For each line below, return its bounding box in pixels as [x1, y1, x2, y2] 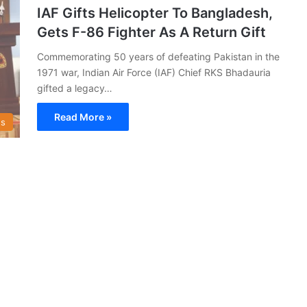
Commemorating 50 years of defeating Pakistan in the [37, 50, 280, 62]
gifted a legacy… [37, 82, 112, 94]
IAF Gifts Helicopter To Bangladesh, [37, 4, 273, 21]
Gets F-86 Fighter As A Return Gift [37, 23, 266, 40]
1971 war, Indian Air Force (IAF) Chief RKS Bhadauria [37, 66, 271, 78]
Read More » [54, 110, 112, 123]
